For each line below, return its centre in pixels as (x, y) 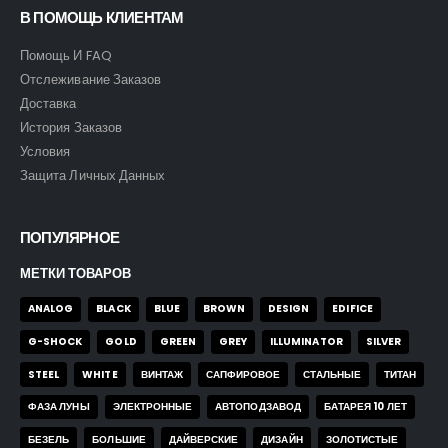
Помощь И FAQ (66, 58)
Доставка (48, 106)
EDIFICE (352, 311)
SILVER (383, 344)
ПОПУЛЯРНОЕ (69, 240)
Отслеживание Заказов (91, 82)
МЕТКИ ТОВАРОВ (75, 276)
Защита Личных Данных (93, 178)
